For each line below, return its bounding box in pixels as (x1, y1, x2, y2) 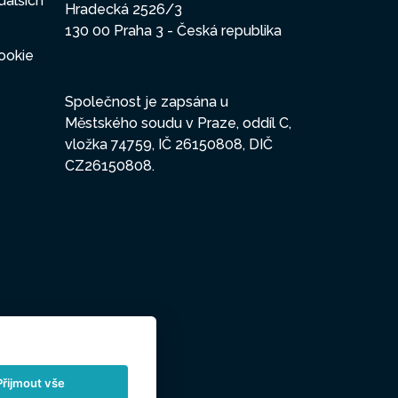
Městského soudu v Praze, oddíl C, (65, 115, 291, 132)
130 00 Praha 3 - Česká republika (65, 22, 282, 40)
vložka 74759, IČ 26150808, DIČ (65, 136, 273, 154)
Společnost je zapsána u (65, 93, 228, 111)
